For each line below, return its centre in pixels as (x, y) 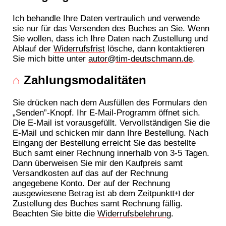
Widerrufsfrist (79, 49)
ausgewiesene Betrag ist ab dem (75, 193)
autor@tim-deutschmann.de (141, 59)
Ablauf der (33, 49)
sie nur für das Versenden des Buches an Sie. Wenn (111, 29)
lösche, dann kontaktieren (155, 49)
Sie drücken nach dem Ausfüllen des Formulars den (110, 102)
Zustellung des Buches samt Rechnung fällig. (98, 203)
